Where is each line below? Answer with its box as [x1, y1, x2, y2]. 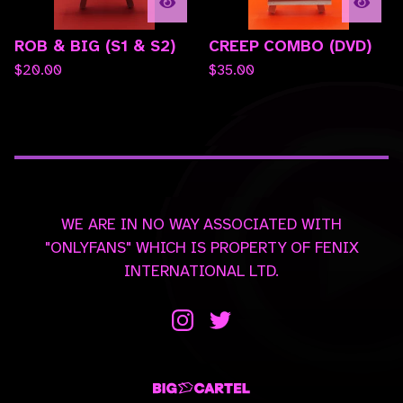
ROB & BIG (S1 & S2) [14, 35, 175, 57]
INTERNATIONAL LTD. [124, 261, 279, 282]
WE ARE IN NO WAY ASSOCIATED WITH [61, 214, 342, 235]
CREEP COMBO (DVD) [209, 35, 372, 57]
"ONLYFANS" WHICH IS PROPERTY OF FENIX [44, 237, 359, 258]
